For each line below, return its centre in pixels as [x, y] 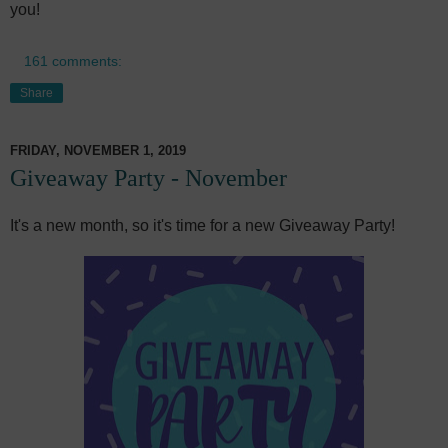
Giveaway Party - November [148, 178]
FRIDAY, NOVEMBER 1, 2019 [98, 150]
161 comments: [73, 61]
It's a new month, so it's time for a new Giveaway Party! [202, 226]
